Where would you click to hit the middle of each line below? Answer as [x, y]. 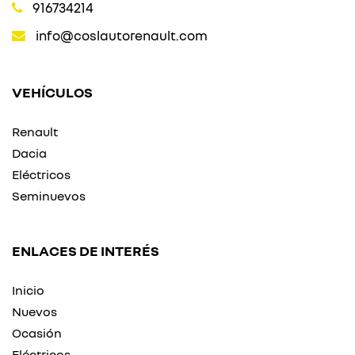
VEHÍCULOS [52, 92]
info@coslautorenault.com [122, 36]
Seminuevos [49, 196]
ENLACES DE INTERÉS [86, 251]
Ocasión [37, 333]
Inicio [28, 290]
